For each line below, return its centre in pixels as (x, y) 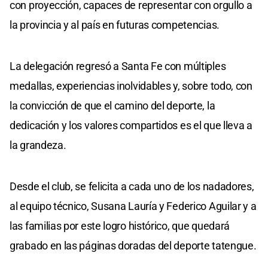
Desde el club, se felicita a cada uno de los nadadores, (132, 186)
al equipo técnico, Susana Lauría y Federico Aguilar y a (133, 206)
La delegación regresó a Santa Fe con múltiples (118, 66)
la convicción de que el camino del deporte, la (112, 105)
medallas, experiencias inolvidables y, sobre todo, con (131, 86)
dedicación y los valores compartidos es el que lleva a (131, 125)
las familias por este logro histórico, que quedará (120, 226)
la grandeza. (38, 145)
